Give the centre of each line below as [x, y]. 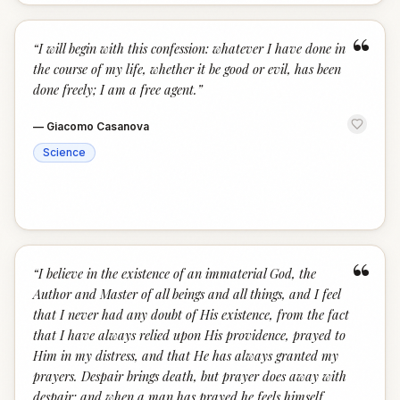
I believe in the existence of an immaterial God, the [177, 273]
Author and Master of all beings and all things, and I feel [187, 294]
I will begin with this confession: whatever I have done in [192, 48]
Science [64, 152]
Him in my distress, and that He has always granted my [186, 355]
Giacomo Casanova [98, 126]
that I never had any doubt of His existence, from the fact [191, 314]
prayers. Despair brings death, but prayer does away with [190, 376]
